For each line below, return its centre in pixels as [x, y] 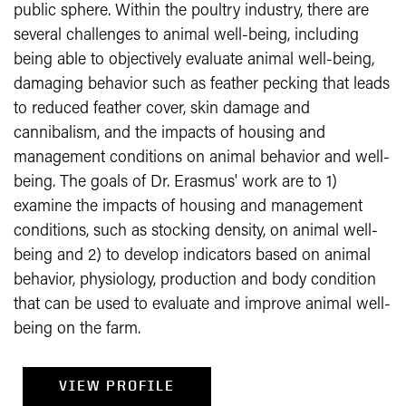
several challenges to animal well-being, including [186, 36]
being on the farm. [77, 329]
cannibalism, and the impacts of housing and [169, 134]
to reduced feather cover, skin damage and [162, 109]
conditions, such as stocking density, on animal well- [196, 232]
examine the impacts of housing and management [188, 207]
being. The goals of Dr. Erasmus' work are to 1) [175, 183]
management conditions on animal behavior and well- [202, 158]
